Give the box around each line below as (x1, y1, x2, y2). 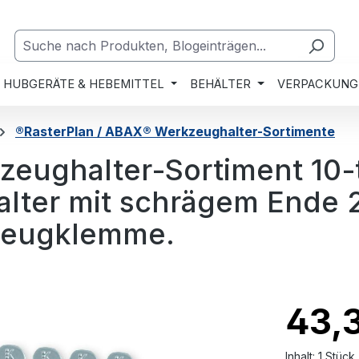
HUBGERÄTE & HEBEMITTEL (2, 77, 164, 91)
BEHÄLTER (190, 77, 252, 91)
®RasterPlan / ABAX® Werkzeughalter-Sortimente (15, 123, 335, 139)
